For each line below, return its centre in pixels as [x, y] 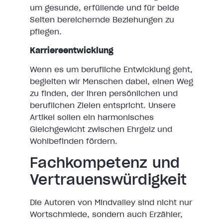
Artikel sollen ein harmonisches [92, 117]
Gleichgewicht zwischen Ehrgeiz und [101, 129]
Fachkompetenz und [105, 163]
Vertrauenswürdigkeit [108, 179]
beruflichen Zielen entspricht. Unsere [103, 105]
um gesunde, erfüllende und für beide [105, 7]
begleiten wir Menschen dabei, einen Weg [111, 81]
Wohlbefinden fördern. [74, 141]
